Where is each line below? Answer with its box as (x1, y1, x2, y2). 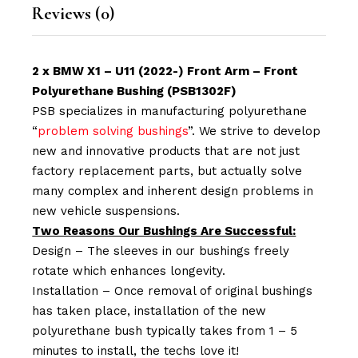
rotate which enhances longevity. (32, 263, 226, 278)
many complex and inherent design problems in (32, 183, 314, 198)
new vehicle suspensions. (32, 203, 181, 218)
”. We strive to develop (188, 123, 321, 138)
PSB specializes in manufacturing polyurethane (32, 103, 308, 118)
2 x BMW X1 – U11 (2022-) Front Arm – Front (32, 63, 299, 78)
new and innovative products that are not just (32, 143, 300, 158)
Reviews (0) (32, 2, 115, 24)
